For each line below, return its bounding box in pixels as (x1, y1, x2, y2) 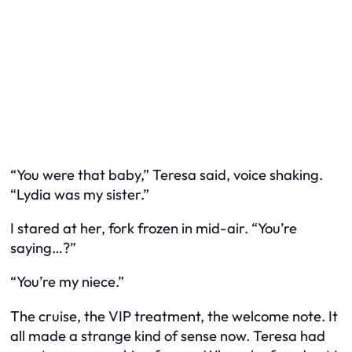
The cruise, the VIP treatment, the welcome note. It (10, 306, 338, 325)
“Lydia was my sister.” (10, 185, 149, 203)
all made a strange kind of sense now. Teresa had (10, 326, 325, 345)
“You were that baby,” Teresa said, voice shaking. (10, 165, 323, 184)
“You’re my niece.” (10, 273, 124, 291)
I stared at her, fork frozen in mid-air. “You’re (10, 218, 297, 237)
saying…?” (10, 238, 76, 257)
